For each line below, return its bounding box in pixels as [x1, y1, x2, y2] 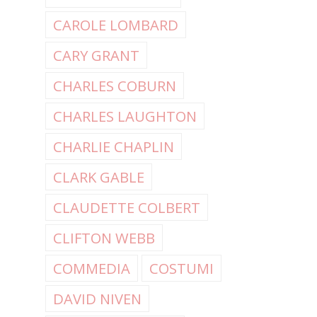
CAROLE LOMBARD [53, 15, 178, 35]
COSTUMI [149, 258, 214, 279]
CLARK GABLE [53, 167, 144, 188]
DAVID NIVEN [53, 289, 142, 309]
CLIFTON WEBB [53, 228, 155, 248]
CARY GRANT [53, 45, 139, 66]
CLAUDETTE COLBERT [53, 197, 200, 218]
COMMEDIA [53, 258, 130, 279]
